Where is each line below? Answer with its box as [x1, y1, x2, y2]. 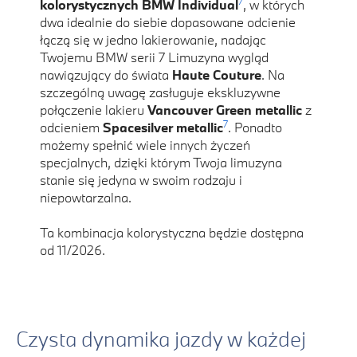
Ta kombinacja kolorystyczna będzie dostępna [40, 224, 304, 241]
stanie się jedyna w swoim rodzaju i [40, 171, 242, 189]
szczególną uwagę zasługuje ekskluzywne [40, 84, 280, 101]
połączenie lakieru [40, 101, 147, 119]
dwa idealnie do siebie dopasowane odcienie [40, 14, 296, 31]
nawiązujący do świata [40, 66, 172, 84]
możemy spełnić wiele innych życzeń [40, 136, 250, 154]
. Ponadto [228, 119, 282, 136]
